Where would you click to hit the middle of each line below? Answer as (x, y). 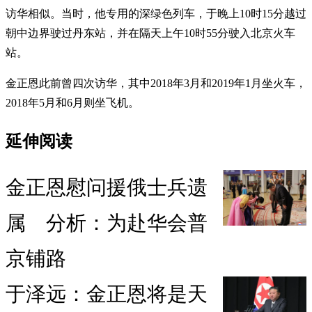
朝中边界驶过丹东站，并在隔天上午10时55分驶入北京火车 (150, 33)
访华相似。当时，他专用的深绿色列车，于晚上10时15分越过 (156, 13)
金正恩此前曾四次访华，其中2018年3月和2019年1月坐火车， (156, 83)
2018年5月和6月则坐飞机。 (72, 102)
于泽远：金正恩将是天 (107, 294)
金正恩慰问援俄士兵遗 (107, 188)
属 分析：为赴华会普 (107, 223)
